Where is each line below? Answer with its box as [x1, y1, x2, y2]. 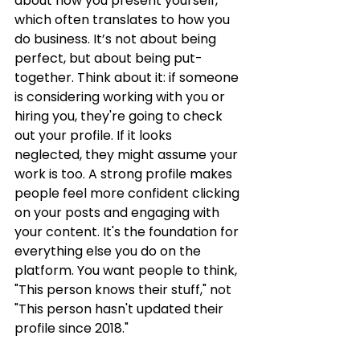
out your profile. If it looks [14, 126, 175, 145]
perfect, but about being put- [14, 49, 202, 67]
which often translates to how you [14, 10, 233, 29]
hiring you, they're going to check [14, 107, 226, 125]
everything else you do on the [14, 242, 204, 260]
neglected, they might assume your [14, 145, 241, 164]
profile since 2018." [14, 319, 129, 337]
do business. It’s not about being [14, 30, 219, 48]
